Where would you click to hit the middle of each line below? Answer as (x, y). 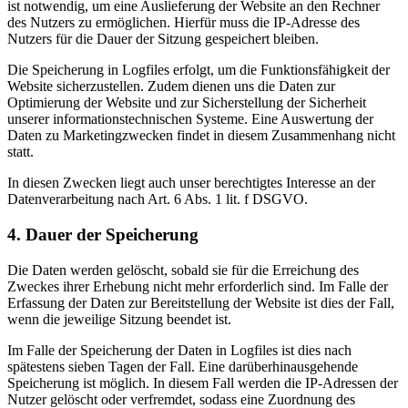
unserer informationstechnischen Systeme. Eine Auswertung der (190, 119)
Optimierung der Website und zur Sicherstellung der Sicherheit (187, 103)
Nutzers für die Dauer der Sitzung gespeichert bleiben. (163, 39)
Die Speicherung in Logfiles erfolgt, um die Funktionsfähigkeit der (199, 70)
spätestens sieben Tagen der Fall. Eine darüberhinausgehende (183, 366)
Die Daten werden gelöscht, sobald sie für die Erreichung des (183, 270)
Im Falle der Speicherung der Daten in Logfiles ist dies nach (179, 350)
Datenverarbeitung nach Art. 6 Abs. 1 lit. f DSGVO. (158, 199)
